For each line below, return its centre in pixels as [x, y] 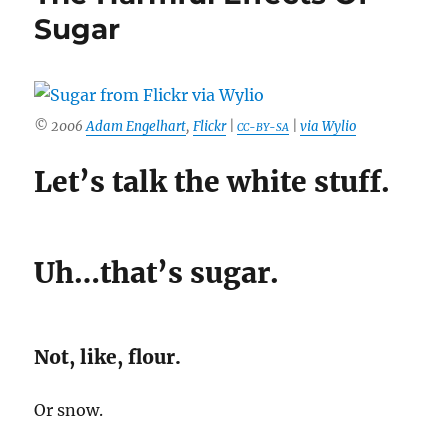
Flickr [210, 126]
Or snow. [69, 409]
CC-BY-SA [263, 127]
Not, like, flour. [108, 356]
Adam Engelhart [136, 126]
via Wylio [328, 126]
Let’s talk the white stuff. [212, 181]
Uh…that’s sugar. [157, 272]
